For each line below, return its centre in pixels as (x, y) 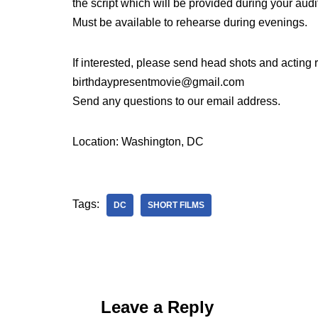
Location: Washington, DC (138, 142)
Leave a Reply (157, 307)
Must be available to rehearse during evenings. (190, 22)
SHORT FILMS (176, 205)
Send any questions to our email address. (176, 101)
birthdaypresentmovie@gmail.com (158, 82)
